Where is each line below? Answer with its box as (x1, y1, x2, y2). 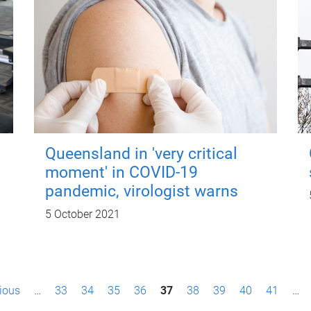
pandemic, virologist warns (44, 182, 238, 201)
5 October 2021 (44, 208, 120, 221)
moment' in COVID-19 (44, 163, 198, 182)
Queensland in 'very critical (44, 144, 237, 163)
